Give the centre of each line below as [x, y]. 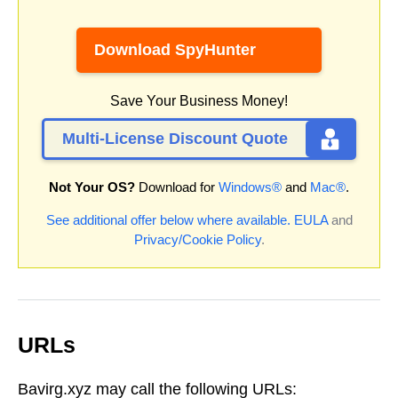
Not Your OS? [92, 187]
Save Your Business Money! [199, 101]
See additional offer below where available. [168, 220]
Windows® [250, 187]
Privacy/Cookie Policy [197, 240]
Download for [177, 187]
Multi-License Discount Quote [175, 139]
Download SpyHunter [175, 50]
